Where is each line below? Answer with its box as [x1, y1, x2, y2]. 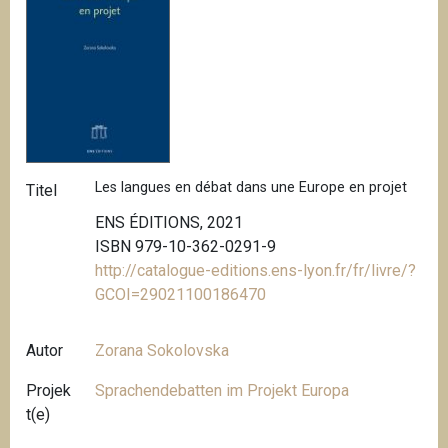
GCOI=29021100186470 [95, 285, 267, 305]
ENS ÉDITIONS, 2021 [95, 213, 244, 233]
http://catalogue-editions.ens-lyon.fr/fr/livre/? [95, 261, 417, 281]
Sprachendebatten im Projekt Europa [95, 381, 350, 401]
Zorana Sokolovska [95, 341, 230, 361]
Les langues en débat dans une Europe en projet [95, 178, 408, 196]
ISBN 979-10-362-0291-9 [95, 237, 277, 257]
